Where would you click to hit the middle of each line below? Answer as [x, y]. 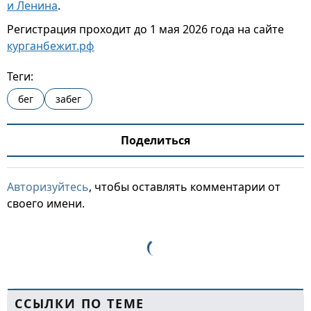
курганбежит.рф [51, 46]
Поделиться [155, 140]
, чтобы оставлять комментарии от [185, 187]
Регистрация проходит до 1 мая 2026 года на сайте [145, 29]
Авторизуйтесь [48, 187]
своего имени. [46, 203]
